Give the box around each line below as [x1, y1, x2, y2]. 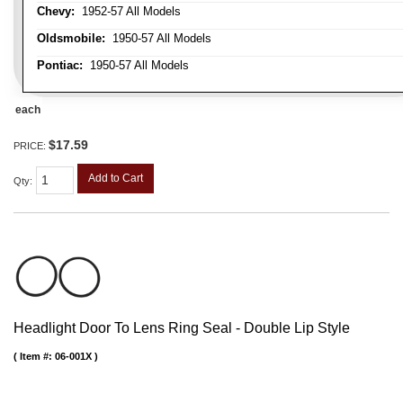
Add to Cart [88, 172, 143, 185]
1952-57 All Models [75, 4, 181, 19]
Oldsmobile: [37, 31, 105, 46]
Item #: [20, 351, 55, 363]
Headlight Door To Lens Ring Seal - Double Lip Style [13, 320, 350, 336]
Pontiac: [37, 58, 83, 73]
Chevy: [37, 4, 75, 19]
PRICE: [13, 140, 49, 152]
